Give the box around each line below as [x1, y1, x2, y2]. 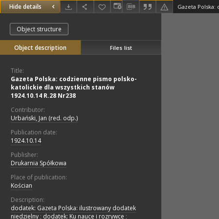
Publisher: [11, 151, 38, 159]
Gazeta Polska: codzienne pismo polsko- [11, 75, 137, 84]
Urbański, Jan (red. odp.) [11, 114, 78, 123]
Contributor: [11, 106, 45, 114]
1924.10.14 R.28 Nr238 [11, 91, 76, 100]
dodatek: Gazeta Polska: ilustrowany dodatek [11, 204, 136, 213]
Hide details [9, 2, 42, 11]
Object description [14, 44, 66, 52]
